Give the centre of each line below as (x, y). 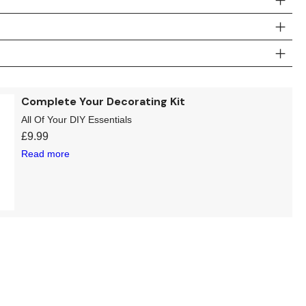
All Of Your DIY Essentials (77, 119)
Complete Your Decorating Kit (103, 101)
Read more (46, 153)
